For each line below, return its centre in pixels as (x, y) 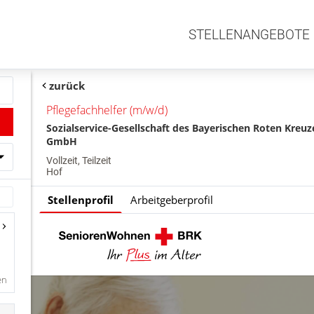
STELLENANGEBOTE (249, 34)
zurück (67, 85)
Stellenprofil (81, 199)
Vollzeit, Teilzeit (79, 161)
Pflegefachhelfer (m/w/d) (107, 110)
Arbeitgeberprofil (172, 199)
